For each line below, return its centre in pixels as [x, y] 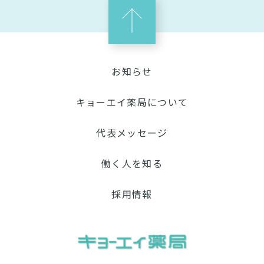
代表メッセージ [132, 133]
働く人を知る [132, 164]
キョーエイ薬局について [132, 102]
